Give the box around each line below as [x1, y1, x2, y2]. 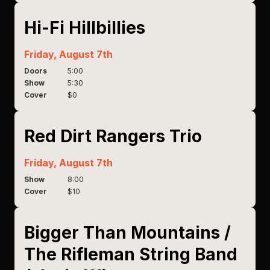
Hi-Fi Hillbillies [24, 17, 145, 38]
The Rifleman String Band [24, 244, 237, 265]
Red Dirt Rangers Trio [24, 126, 202, 146]
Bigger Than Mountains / [24, 222, 231, 243]
